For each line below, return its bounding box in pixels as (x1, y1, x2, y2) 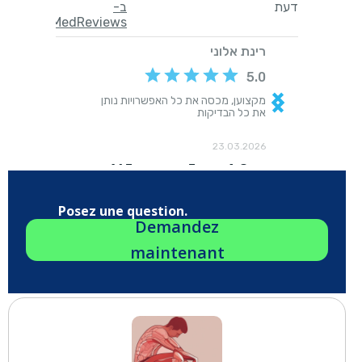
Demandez (135, 215, 219, 238)
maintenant (129, 241, 225, 263)
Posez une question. (58, 201, 188, 220)
